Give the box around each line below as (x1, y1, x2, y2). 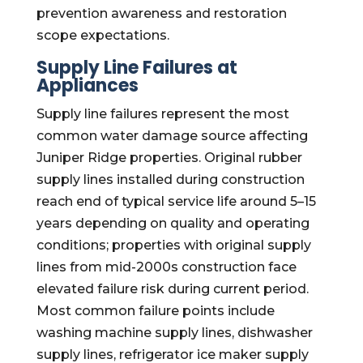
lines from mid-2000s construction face (36, 259, 297, 275)
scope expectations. (36, 28, 169, 43)
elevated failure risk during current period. (36, 281, 309, 297)
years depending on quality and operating (36, 216, 310, 231)
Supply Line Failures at (36, 55, 237, 80)
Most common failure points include (36, 303, 275, 318)
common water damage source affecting (36, 128, 308, 143)
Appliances (36, 73, 139, 98)
